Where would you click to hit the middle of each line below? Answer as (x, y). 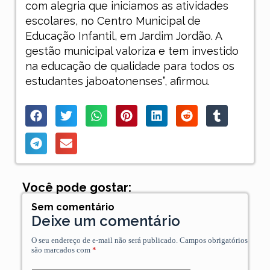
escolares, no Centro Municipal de (113, 21)
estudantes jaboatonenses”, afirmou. (117, 81)
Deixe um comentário (105, 221)
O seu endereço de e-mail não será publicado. (104, 240)
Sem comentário (73, 207)
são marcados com (61, 250)
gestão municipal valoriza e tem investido (132, 51)
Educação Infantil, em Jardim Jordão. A (123, 36)
